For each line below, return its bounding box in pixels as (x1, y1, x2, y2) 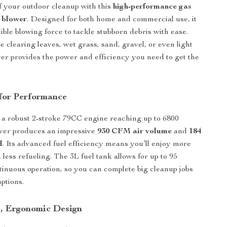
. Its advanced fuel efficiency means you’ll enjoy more (3, 140, 192, 148)
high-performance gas (113, 3, 192, 11)
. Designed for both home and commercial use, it (27, 16, 197, 24)
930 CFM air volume (97, 128, 172, 136)
